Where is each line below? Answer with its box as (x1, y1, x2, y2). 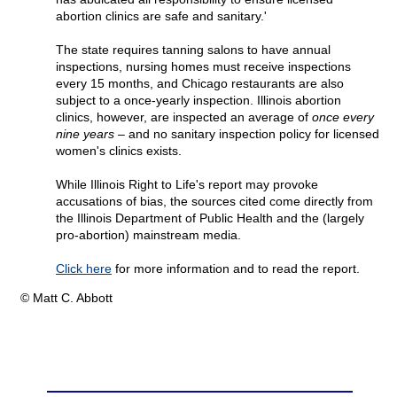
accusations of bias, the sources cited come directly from (56, 194, 373, 209)
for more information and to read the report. (112, 261, 360, 276)
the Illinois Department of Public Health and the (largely (56, 211, 364, 226)
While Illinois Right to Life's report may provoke (56, 177, 318, 192)
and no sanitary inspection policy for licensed (128, 127, 379, 142)
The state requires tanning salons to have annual (56, 43, 331, 58)
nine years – (56, 127, 128, 142)
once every (312, 110, 374, 125)
